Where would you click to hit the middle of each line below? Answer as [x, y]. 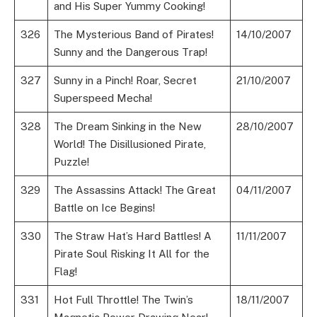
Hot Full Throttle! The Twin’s [123, 300]
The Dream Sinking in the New [127, 127]
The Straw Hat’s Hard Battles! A [132, 236]
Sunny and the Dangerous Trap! [130, 52]
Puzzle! [71, 162]
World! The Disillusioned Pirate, [129, 144]
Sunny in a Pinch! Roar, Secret [125, 81]
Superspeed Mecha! [103, 98]
